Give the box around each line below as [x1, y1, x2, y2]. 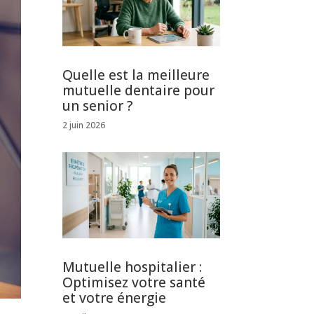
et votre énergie [62, 288, 167, 307]
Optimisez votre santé [62, 273, 206, 292]
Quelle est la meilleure [62, 66, 210, 85]
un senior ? [62, 97, 133, 116]
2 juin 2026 [62, 119, 106, 132]
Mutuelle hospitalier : [62, 257, 203, 276]
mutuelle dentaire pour [62, 81, 215, 100]
